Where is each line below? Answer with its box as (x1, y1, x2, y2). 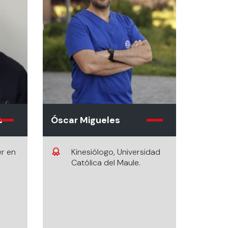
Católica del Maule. (71, 157, 140, 168)
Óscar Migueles (50, 114, 120, 126)
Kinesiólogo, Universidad (71, 147, 160, 157)
